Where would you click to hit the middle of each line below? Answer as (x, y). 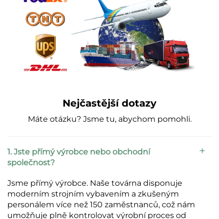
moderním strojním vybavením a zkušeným (93, 194)
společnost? (31, 163)
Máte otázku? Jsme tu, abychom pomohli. (109, 119)
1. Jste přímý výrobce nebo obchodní (79, 152)
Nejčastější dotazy (109, 103)
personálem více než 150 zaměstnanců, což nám (101, 205)
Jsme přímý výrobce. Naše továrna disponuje (95, 183)
